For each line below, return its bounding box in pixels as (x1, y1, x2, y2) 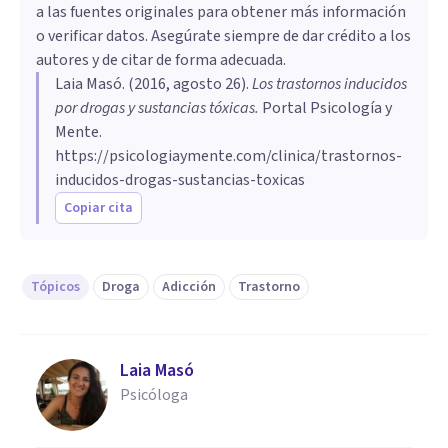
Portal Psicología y (259, 96, 392, 119)
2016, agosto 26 (134, 72, 241, 95)
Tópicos (31, 276, 80, 297)
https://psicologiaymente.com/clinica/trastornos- (55, 144, 402, 167)
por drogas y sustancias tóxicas (55, 96, 255, 119)
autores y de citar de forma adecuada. (36, 48, 286, 71)
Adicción (162, 276, 216, 297)
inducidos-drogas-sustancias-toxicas (55, 168, 305, 191)
